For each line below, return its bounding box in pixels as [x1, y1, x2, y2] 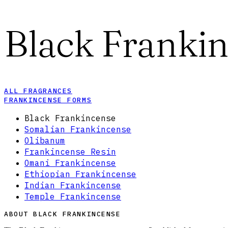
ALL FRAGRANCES [4, 87, 72, 96]
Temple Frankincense [24, 191, 121, 202]
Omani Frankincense [24, 158, 116, 168]
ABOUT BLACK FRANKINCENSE [4, 210, 121, 219]
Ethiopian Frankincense [24, 169, 136, 180]
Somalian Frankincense [24, 124, 131, 135]
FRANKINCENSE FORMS [4, 96, 92, 105]
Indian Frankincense [24, 180, 121, 191]
